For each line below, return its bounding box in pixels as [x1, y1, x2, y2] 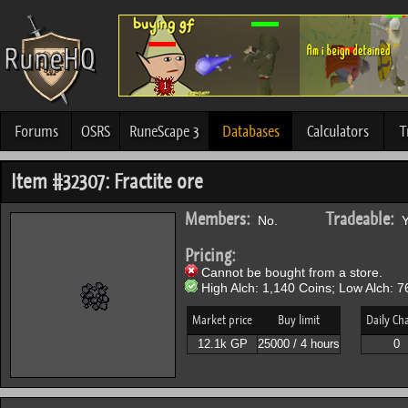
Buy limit [278, 311, 320, 328]
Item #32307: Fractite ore [11, 168, 203, 195]
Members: [185, 208, 250, 230]
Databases [221, 121, 280, 141]
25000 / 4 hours [258, 337, 340, 351]
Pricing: [185, 244, 236, 267]
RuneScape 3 [129, 121, 199, 141]
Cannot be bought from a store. [198, 265, 382, 280]
